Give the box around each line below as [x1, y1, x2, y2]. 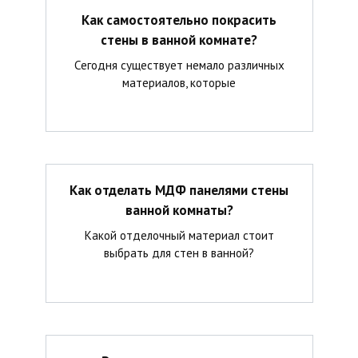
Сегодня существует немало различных [74, 56, 284, 73]
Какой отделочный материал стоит [84, 226, 274, 243]
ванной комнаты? [125, 201, 233, 220]
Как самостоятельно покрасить [82, 10, 276, 29]
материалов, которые [122, 74, 236, 90]
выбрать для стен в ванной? [104, 244, 254, 261]
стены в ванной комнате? [101, 30, 257, 49]
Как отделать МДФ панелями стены [70, 181, 288, 200]
